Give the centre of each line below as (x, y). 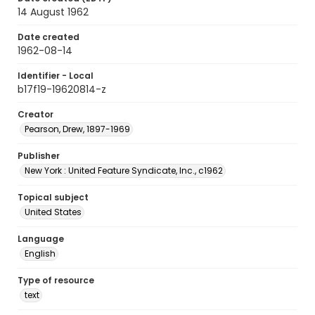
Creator (36, 114)
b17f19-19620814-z (62, 89)
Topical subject (53, 197)
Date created (49, 37)
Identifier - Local (56, 76)
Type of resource (56, 280)
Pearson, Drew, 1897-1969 (77, 129)
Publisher (39, 156)
